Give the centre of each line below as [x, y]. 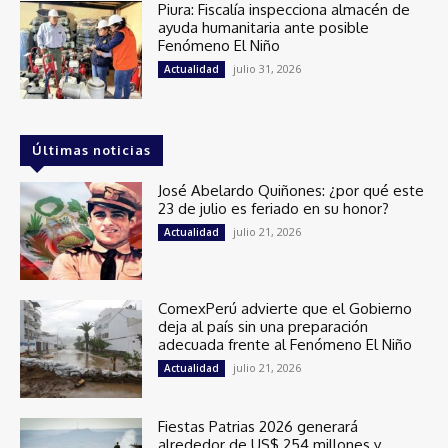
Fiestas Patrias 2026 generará [258, 426]
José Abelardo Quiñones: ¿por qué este [291, 191]
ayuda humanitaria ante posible [264, 28]
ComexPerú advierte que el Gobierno [285, 309]
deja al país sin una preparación [263, 327]
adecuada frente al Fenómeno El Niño [285, 345]
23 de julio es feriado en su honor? [274, 209]
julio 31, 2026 [267, 69]
